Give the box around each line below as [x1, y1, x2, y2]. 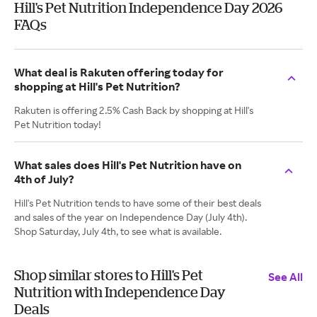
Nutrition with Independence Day [14, 284, 226, 300]
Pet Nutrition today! [14, 118, 101, 130]
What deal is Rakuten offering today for [14, 65, 224, 79]
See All [268, 270, 303, 284]
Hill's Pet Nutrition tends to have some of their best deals [14, 197, 261, 209]
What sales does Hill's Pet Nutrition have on [14, 158, 241, 172]
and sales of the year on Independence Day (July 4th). [14, 211, 247, 223]
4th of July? [14, 172, 74, 186]
